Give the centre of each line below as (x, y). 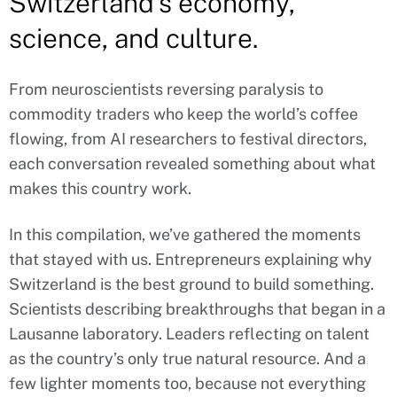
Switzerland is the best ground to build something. (191, 284)
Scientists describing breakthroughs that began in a (197, 308)
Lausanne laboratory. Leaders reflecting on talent (189, 333)
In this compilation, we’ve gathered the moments (185, 234)
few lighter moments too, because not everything (187, 383)
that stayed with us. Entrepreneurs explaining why (191, 259)
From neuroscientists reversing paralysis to (166, 89)
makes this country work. (100, 188)
